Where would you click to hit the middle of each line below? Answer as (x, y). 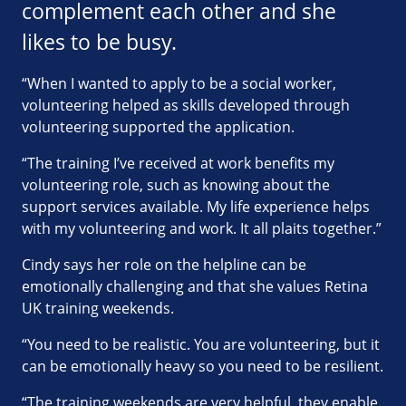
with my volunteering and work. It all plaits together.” (202, 228)
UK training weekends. (98, 308)
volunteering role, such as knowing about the (176, 184)
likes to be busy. (99, 42)
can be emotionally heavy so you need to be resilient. (203, 366)
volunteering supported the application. (158, 126)
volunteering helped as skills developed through (186, 105)
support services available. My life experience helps (196, 206)
